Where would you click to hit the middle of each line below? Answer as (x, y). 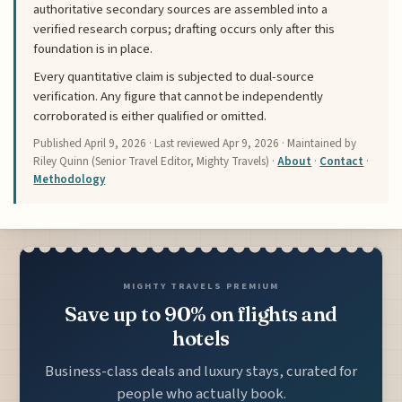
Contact (342, 161)
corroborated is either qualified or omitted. (150, 117)
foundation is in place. (93, 49)
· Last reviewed (185, 143)
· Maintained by (318, 143)
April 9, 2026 (116, 143)
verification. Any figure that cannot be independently (179, 97)
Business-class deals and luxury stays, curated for (201, 372)
